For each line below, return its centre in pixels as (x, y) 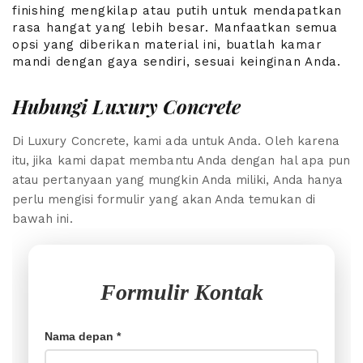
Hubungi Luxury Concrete (127, 107)
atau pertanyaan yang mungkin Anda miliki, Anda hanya (178, 179)
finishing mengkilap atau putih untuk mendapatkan (177, 11)
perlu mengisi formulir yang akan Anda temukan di (164, 199)
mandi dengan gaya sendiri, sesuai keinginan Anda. (177, 62)
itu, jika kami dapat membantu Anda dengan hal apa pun (181, 160)
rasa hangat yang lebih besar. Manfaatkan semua (175, 28)
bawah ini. (43, 218)
